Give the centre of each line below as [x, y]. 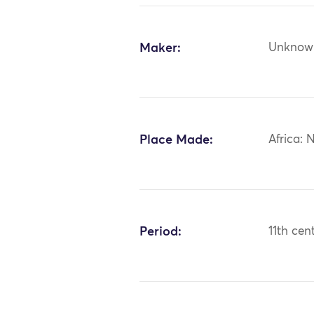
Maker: [161, 48]
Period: [161, 232]
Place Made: [177, 140]
